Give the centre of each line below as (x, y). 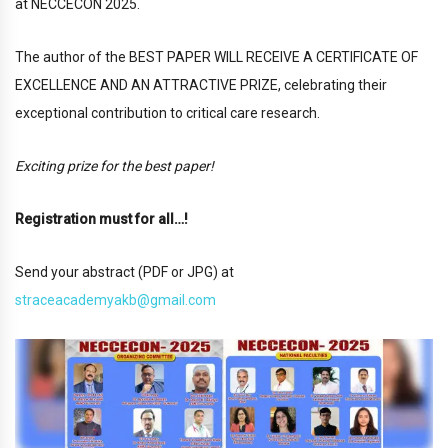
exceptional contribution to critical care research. (167, 113)
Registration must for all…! (101, 219)
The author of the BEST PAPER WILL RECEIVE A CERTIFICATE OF (216, 57)
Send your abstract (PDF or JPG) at (124, 272)
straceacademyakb (76, 300)
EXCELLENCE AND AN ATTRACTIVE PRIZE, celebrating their (201, 85)
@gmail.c (166, 300)
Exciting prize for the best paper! (114, 166)
